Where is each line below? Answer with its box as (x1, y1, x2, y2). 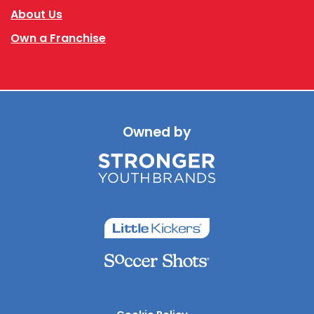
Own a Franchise (11, 29, 106, 46)
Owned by (123, 122, 191, 142)
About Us (11, 6, 62, 22)
